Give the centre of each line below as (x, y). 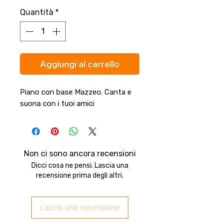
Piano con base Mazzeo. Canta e (76, 92)
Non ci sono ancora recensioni (80, 153)
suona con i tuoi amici (57, 103)
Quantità (37, 12)
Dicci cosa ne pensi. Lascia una (80, 165)
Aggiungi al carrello (80, 64)
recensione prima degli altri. (80, 175)
